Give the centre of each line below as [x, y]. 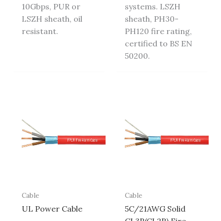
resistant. [40, 31]
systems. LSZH [153, 7]
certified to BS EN [159, 44]
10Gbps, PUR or [51, 7]
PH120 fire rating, [159, 31]
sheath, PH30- [152, 19]
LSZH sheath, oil [52, 19]
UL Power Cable [52, 209]
